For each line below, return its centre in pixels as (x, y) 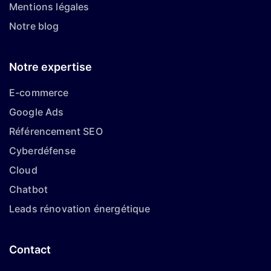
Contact (30, 250)
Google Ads (37, 112)
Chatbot (29, 189)
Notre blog (34, 26)
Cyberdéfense (42, 151)
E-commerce (39, 93)
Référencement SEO (56, 131)
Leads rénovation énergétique (80, 209)
